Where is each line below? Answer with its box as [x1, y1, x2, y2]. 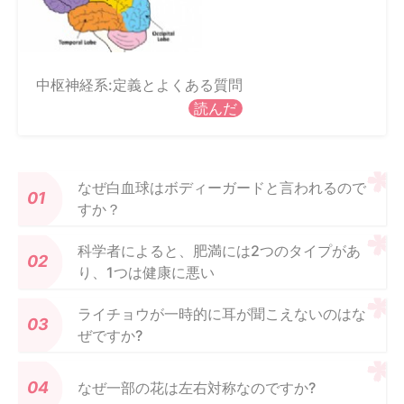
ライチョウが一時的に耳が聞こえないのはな [78, 304, 366, 323]
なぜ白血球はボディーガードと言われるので [78, 178, 366, 197]
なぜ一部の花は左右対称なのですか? [78, 378, 316, 397]
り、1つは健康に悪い [78, 262, 215, 281]
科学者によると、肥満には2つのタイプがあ [78, 241, 361, 260]
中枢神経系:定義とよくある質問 [36, 75, 243, 94]
